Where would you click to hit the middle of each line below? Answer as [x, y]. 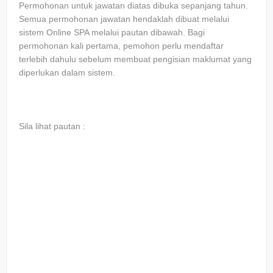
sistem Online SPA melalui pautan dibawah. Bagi [112, 32]
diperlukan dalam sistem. [67, 73]
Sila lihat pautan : [52, 126]
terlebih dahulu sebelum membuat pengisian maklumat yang [135, 59]
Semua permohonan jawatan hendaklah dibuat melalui [124, 19]
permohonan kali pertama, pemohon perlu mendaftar [121, 46]
